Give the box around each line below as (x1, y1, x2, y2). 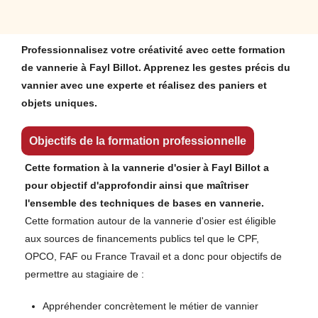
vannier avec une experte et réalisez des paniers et (21, 79, 267, 91)
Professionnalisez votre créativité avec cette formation (21, 43, 285, 55)
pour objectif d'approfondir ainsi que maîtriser (25, 179, 248, 191)
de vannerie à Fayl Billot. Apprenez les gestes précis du (21, 61, 290, 73)
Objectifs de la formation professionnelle (29, 134, 246, 147)
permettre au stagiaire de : (25, 268, 144, 280)
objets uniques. (21, 97, 97, 109)
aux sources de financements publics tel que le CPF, (25, 232, 259, 244)
